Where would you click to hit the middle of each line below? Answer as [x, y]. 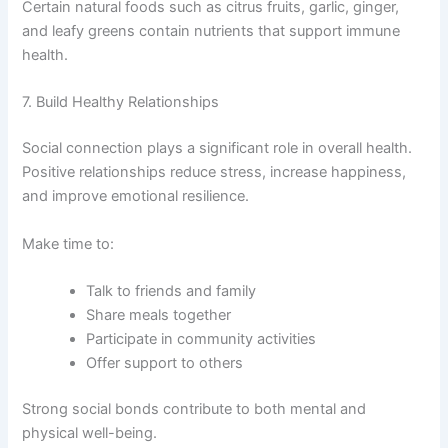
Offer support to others [165, 362]
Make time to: [68, 243]
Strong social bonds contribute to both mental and [194, 408]
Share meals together [159, 314]
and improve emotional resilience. [136, 196]
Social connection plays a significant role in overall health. [217, 148]
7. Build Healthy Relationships [121, 102]
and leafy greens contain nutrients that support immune [211, 31]
